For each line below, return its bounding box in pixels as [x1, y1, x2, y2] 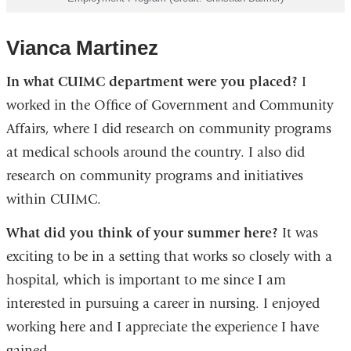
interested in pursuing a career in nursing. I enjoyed [5, 295, 320, 312]
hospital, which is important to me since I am [5, 272, 286, 288]
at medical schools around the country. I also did [5, 143, 305, 161]
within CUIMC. [5, 190, 101, 208]
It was [277, 225, 318, 241]
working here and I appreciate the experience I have [5, 319, 319, 335]
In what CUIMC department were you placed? [5, 73, 298, 90]
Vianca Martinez [5, 35, 158, 60]
